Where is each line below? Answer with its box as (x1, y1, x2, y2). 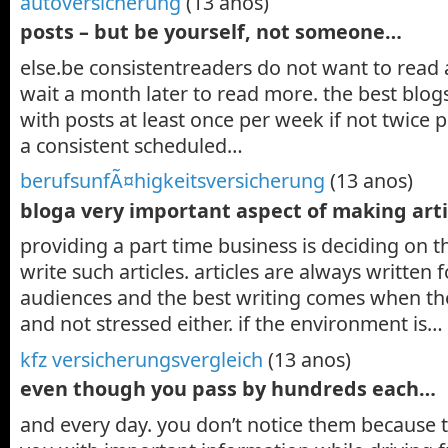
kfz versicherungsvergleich (20, 346, 263, 373)
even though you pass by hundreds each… (20, 375, 436, 403)
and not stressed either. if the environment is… (20, 310, 443, 338)
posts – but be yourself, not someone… (20, 17, 402, 45)
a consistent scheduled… (20, 131, 243, 159)
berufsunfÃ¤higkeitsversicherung (20, 167, 325, 195)
